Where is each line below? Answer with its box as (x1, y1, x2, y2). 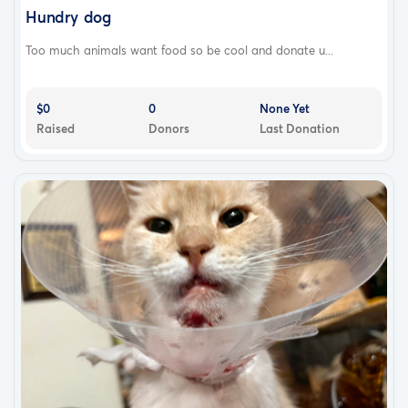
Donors (148, 120, 189, 138)
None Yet (260, 100, 311, 117)
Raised (36, 120, 75, 138)
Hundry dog (25, 6, 111, 28)
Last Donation (260, 120, 341, 138)
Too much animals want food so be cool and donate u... (25, 42, 333, 59)
